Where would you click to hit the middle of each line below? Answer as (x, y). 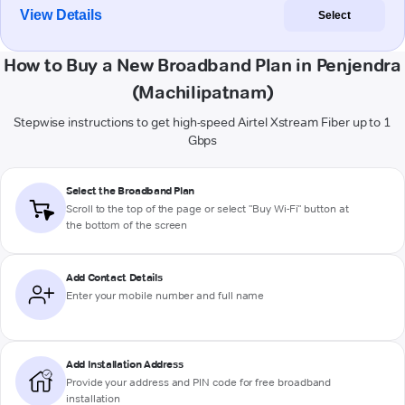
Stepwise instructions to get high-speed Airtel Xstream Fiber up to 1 (202, 122)
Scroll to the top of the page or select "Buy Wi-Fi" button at (207, 209)
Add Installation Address (125, 364)
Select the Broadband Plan (130, 191)
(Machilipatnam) (202, 93)
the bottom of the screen (127, 225)
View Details (61, 15)
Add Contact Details (114, 278)
